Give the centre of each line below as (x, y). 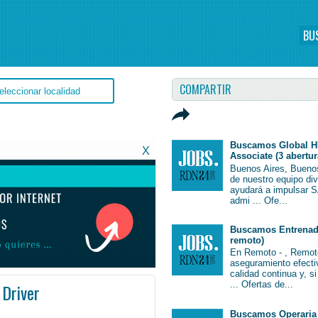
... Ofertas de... (262, 285)
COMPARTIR (205, 89)
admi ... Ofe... (259, 200)
